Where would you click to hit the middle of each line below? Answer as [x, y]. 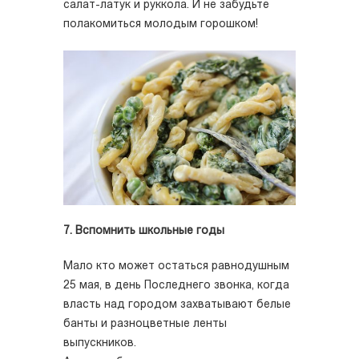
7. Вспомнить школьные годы [144, 231]
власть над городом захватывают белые [177, 305]
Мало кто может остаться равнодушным [176, 266]
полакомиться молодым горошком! [161, 25]
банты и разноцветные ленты [145, 324]
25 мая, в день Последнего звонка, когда [176, 285]
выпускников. [100, 343]
